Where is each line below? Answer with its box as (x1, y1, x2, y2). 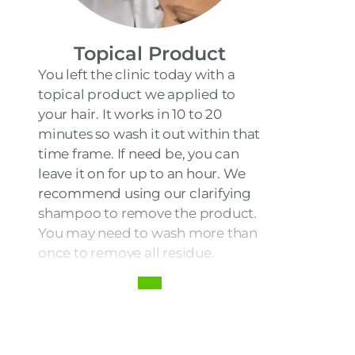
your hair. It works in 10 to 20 (38, 105, 222, 122)
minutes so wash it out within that (38, 125, 261, 142)
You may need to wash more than (38, 224, 258, 241)
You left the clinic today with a (38, 66, 235, 82)
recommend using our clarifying (38, 185, 252, 201)
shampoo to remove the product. (38, 204, 258, 221)
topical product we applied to (38, 86, 236, 102)
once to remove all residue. (38, 244, 215, 261)
